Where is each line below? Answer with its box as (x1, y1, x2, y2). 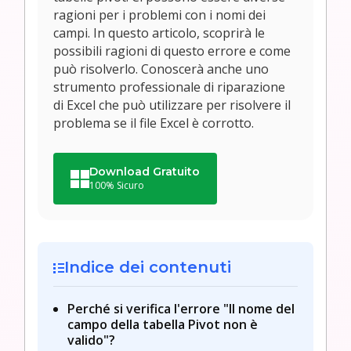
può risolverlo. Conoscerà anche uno (53, 60, 269, 78)
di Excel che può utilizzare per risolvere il (53, 96, 291, 114)
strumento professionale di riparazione (53, 78, 285, 96)
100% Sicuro (89, 179, 144, 193)
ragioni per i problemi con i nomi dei (53, 5, 266, 24)
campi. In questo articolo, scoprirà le (53, 24, 265, 42)
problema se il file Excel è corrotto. (53, 114, 254, 132)
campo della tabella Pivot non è (67, 315, 258, 333)
